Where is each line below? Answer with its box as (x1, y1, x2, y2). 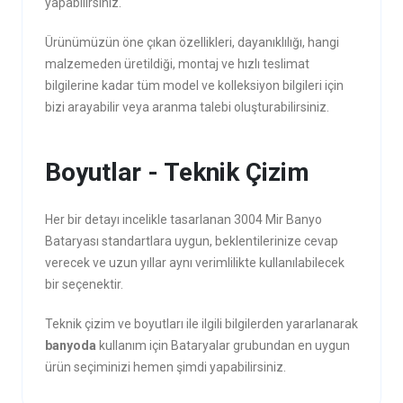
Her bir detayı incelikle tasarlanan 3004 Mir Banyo (44, 212, 322, 227)
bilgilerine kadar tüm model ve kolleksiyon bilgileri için (44, 78, 344, 93)
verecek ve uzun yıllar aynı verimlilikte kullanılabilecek (44, 255, 345, 270)
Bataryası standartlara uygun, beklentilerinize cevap (44, 234, 338, 248)
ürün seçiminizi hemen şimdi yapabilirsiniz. (44, 360, 286, 374)
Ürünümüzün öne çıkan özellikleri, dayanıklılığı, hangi (44, 35, 339, 49)
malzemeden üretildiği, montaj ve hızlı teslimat (44, 57, 309, 71)
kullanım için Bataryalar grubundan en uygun (98, 338, 350, 353)
